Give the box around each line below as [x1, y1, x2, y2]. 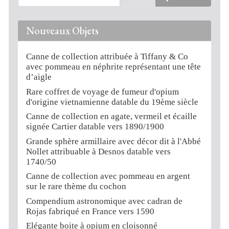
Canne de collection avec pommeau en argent [26, 171, 191, 181]
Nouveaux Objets [26, 24, 99, 38]
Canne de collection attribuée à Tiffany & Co [26, 52, 189, 62]
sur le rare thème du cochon [26, 181, 127, 192]
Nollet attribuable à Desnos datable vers [26, 146, 171, 156]
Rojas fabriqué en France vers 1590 [26, 206, 155, 216]
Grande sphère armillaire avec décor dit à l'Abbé [26, 136, 201, 146]
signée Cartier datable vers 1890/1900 [26, 122, 165, 132]
